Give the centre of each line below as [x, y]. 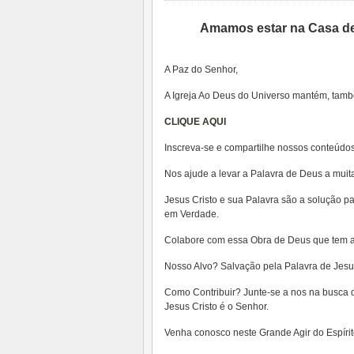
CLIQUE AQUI [195, 122]
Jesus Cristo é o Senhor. [217, 307]
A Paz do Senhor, [201, 70]
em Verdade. [192, 214]
